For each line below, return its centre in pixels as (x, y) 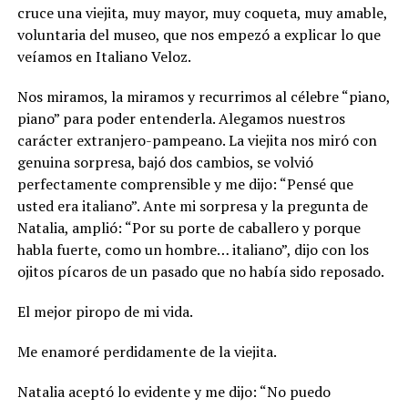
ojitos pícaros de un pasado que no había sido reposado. (200, 271)
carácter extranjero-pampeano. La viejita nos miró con (197, 140)
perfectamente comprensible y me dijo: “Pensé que (185, 184)
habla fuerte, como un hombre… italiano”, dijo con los (193, 249)
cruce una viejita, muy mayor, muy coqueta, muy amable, (202, 12)
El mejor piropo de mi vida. (105, 311)
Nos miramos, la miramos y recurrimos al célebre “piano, (203, 96)
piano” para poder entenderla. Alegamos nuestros (181, 118)
